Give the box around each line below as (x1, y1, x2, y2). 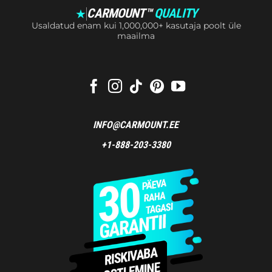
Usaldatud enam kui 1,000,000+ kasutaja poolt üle (31, 19, 241, 31)
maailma (117, 30, 155, 41)
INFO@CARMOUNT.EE (93, 118, 179, 131)
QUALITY (154, 6, 197, 21)
